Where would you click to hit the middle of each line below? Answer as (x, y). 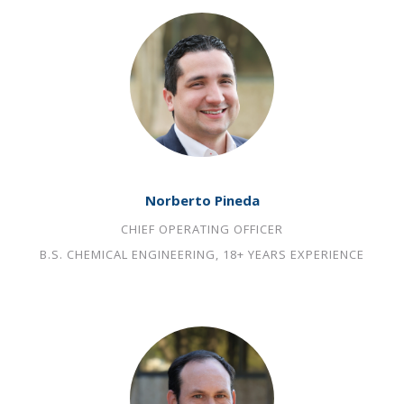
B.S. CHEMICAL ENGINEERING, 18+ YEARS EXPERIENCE (202, 254)
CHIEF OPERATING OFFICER (202, 229)
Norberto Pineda (202, 200)
